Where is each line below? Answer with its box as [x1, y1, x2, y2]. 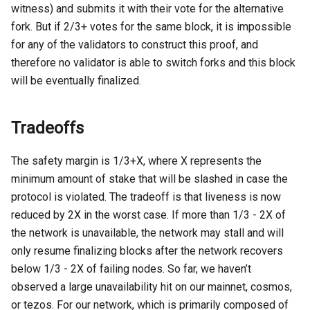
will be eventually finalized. [11, 74, 141, 88]
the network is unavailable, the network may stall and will [11, 226, 284, 240]
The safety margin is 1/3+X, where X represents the [11, 154, 262, 168]
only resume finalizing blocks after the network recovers [11, 244, 283, 258]
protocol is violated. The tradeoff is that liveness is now [11, 190, 281, 204]
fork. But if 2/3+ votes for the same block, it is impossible [11, 20, 291, 34]
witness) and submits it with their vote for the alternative [11, 2, 284, 16]
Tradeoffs [11, 118, 84, 138]
